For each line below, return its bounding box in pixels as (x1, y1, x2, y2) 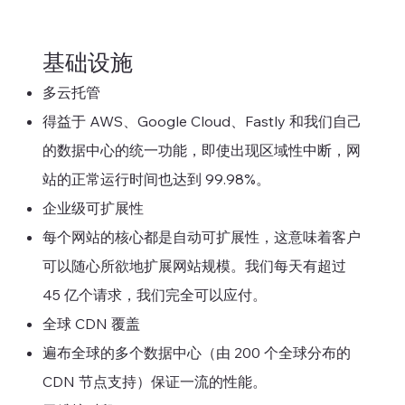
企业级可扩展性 (42, 199, 144, 218)
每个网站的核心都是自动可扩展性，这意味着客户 (42, 228, 361, 247)
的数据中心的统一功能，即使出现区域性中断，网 (42, 141, 361, 160)
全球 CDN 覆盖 (42, 315, 140, 334)
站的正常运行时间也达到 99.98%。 (42, 170, 270, 189)
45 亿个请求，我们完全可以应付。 (42, 286, 267, 305)
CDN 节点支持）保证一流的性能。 (42, 372, 267, 391)
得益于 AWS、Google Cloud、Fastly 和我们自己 (42, 112, 362, 131)
